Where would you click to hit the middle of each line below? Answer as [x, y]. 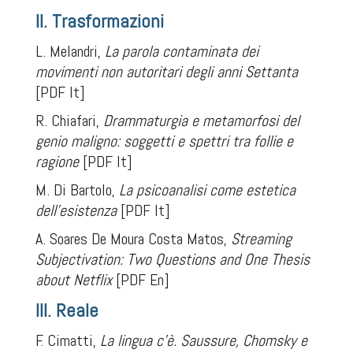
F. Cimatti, [67, 340]
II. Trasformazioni [99, 21]
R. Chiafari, [69, 121]
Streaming [261, 239]
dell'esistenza [76, 210]
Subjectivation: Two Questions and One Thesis [172, 259]
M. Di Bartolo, [77, 190]
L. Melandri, [70, 51]
